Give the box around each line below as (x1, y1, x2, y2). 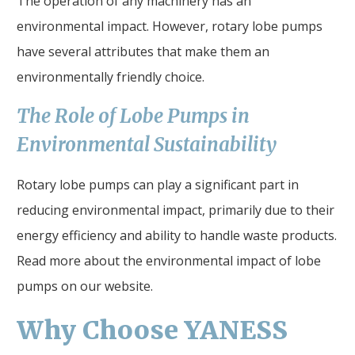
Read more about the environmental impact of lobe (17, 251, 321, 269)
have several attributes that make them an (17, 42, 269, 60)
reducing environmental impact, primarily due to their (17, 200, 334, 219)
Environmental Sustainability (17, 132, 277, 157)
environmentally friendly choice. (17, 67, 204, 86)
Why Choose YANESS (17, 314, 288, 346)
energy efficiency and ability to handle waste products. (17, 226, 337, 244)
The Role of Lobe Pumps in (17, 103, 250, 128)
